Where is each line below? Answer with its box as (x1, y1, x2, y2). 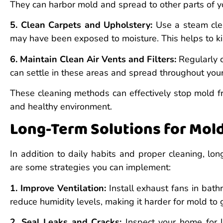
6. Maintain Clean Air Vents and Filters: (10, 53, 177, 65)
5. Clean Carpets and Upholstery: (10, 19, 153, 31)
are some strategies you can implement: (10, 161, 171, 174)
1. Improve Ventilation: (10, 182, 106, 194)
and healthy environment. (10, 100, 112, 112)
